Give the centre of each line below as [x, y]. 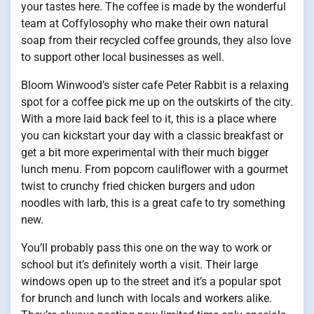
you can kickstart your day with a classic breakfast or [152, 136]
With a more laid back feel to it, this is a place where [149, 119]
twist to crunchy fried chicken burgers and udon [138, 186]
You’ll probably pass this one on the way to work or [146, 248]
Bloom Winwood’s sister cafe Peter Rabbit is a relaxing [155, 86]
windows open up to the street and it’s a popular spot [151, 282]
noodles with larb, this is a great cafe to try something [153, 203]
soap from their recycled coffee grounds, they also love [156, 41]
